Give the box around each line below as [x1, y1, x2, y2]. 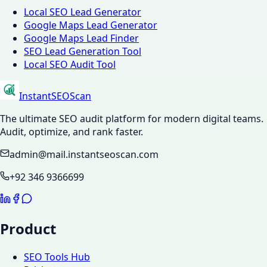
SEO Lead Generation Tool [24, 44, 141, 58]
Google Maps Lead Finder [24, 31, 139, 45]
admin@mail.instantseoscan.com [10, 147, 159, 161]
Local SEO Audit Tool [24, 57, 116, 71]
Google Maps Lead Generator [24, 18, 157, 32]
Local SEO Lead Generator [24, 5, 141, 18]
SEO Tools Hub [24, 250, 90, 263]
